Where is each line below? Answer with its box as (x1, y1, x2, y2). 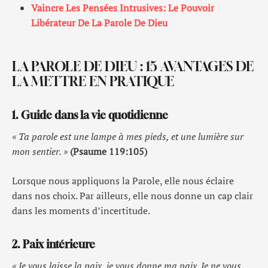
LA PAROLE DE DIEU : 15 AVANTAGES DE (12, 59, 254, 74)
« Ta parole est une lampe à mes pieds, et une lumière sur (12, 130, 243, 143)
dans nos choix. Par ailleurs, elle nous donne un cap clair (12, 189, 253, 202)
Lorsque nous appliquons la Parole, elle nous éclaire (12, 174, 234, 187)
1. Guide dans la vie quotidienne (12, 108, 168, 121)
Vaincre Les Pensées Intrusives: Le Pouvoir (31, 1, 214, 14)
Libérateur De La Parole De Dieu (31, 16, 167, 29)
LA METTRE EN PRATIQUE (12, 74, 174, 89)
